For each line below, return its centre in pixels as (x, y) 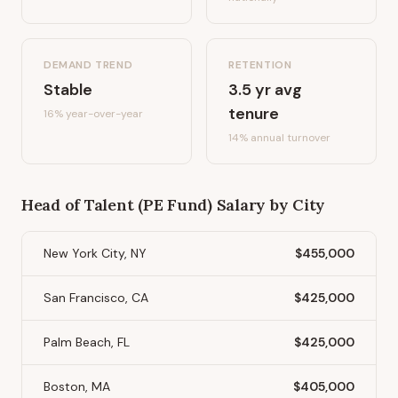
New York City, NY (95, 253)
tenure (254, 114)
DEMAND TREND (88, 65)
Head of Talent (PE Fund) (117, 205)
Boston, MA (77, 386)
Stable (68, 90)
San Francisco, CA (96, 298)
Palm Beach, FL (87, 342)
